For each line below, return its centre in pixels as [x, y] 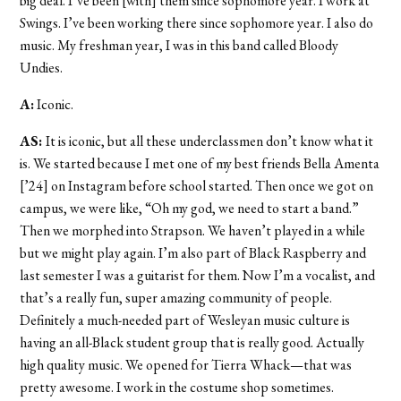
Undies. [42, 67]
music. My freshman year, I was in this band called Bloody [179, 45]
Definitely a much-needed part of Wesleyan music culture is [185, 320]
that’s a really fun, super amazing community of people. [176, 297]
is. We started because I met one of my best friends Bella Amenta [200, 163]
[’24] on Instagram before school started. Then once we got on [197, 185]
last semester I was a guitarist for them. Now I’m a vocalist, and [198, 275]
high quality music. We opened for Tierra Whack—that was [186, 364]
